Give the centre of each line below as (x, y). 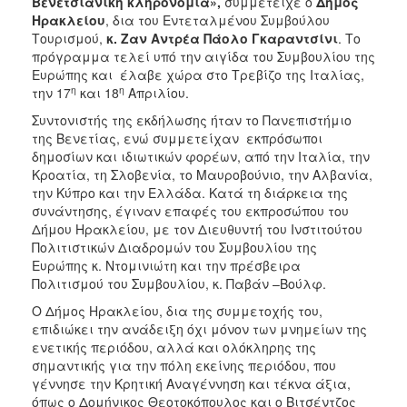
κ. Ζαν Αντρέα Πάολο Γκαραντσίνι (222, 39)
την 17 (51, 93)
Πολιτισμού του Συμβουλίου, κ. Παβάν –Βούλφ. (179, 284)
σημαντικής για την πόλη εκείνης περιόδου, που (184, 366)
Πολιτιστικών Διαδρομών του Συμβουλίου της (174, 248)
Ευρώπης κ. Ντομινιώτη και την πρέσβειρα (166, 266)
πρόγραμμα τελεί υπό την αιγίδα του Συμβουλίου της (203, 57)
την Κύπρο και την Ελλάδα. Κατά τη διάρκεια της (190, 193)
